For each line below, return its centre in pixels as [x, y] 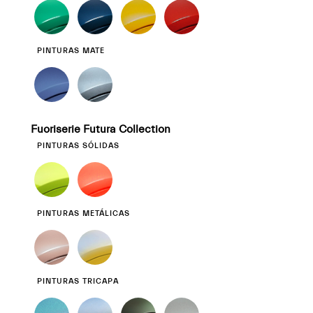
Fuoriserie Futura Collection [101, 129]
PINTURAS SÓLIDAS [78, 146]
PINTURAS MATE [71, 51]
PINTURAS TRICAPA [78, 281]
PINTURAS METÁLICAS [83, 213]
